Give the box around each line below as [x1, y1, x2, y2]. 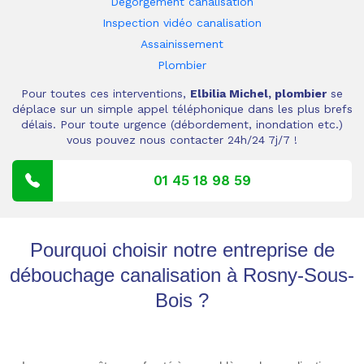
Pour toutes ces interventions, [21, 87, 190, 100]
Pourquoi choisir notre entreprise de [29, 239, 335, 261]
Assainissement [141, 37, 223, 50]
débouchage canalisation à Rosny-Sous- [10, 264, 354, 286]
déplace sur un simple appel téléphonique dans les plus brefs [11, 102, 353, 115]
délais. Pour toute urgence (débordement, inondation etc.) [21, 118, 343, 131]
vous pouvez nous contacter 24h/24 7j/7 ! [67, 133, 297, 146]
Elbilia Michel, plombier [190, 87, 327, 100]
